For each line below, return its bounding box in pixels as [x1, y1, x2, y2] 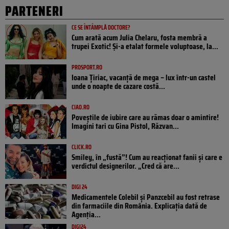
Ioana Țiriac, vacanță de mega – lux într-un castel [72, 71, 216, 84]
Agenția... [72, 208, 101, 221]
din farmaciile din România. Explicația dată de [72, 199, 207, 213]
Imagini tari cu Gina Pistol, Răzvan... [72, 120, 179, 133]
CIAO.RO [72, 102, 89, 112]
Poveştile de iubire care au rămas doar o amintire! [72, 111, 219, 124]
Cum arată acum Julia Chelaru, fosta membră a [72, 31, 207, 44]
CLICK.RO [72, 142, 91, 152]
